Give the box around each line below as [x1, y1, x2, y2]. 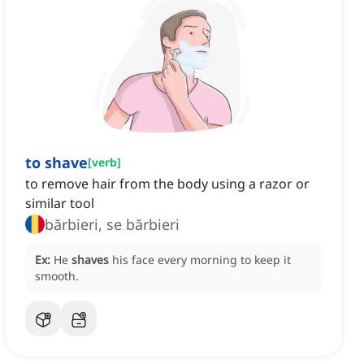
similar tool [25, 194, 94, 213]
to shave [25, 153, 88, 173]
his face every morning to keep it [112, 252, 291, 268]
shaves [71, 252, 109, 268]
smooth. [35, 268, 79, 284]
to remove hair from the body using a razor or [25, 175, 310, 193]
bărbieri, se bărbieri [45, 214, 180, 235]
